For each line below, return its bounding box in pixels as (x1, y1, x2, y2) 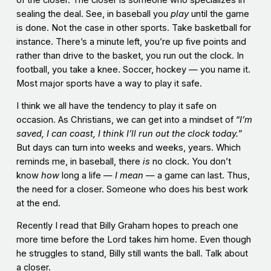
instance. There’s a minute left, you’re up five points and (16, 36, 246, 48)
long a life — (59, 170, 115, 181)
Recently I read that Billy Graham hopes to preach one (16, 220, 238, 232)
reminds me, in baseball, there (16, 156, 143, 168)
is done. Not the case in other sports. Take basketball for (16, 22, 251, 34)
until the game (188, 8, 249, 20)
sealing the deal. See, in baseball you (16, 8, 171, 20)
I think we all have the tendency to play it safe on (16, 100, 217, 112)
